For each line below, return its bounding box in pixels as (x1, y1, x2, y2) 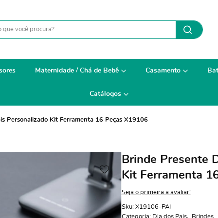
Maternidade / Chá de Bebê (35, 67, 119, 74)
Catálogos (90, 91, 121, 97)
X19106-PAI (135, 204, 171, 210)
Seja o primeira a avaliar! (121, 189, 191, 196)
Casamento (145, 67, 181, 74)
